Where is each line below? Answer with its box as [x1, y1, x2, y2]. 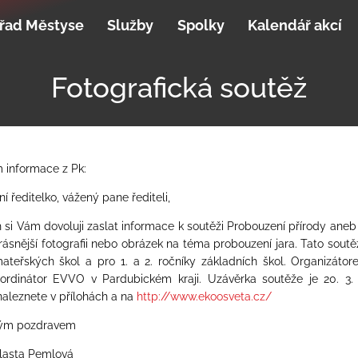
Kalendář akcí [248, 17, 343, 34]
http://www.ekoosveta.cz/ [137, 290, 272, 303]
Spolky [177, 17, 225, 34]
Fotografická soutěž [51, 70, 307, 104]
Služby [107, 17, 154, 34]
